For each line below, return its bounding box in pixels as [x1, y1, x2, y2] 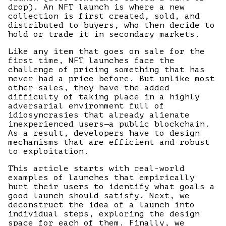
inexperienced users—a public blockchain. [8, 120, 210, 129]
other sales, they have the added [8, 83, 169, 92]
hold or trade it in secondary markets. [8, 30, 200, 39]
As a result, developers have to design [8, 129, 200, 138]
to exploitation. [8, 147, 89, 156]
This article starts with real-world [8, 164, 185, 173]
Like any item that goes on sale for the [8, 47, 205, 56]
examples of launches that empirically [8, 173, 195, 182]
